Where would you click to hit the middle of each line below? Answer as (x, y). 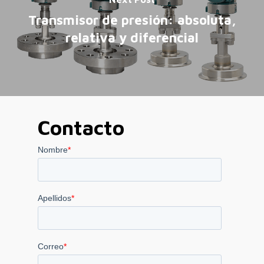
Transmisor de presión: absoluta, (132, 20)
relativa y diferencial (132, 38)
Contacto (81, 128)
